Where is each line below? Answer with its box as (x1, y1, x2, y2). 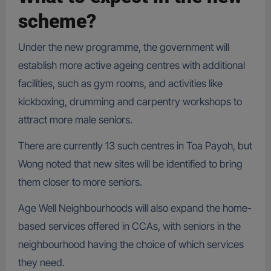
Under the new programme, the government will (18, 41, 229, 53)
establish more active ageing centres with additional (18, 59, 245, 71)
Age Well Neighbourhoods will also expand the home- (18, 201, 252, 214)
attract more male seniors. (18, 113, 132, 126)
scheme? (18, 10, 96, 33)
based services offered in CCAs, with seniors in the (18, 220, 241, 232)
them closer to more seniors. (18, 175, 142, 188)
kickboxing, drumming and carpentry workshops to (18, 95, 242, 108)
